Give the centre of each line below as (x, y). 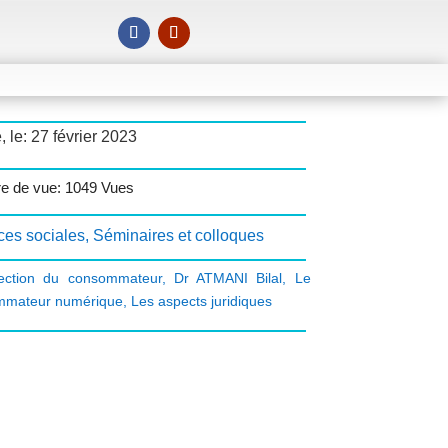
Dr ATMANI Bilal (228, 278)
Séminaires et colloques (178, 236)
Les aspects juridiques (201, 301)
